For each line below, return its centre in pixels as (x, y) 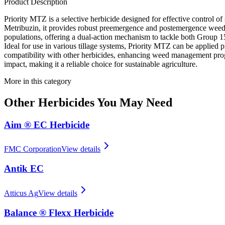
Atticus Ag (21, 193)
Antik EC (24, 169)
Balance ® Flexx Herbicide (59, 212)
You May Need (133, 102)
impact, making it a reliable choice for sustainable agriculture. (101, 64)
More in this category (38, 81)
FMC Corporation (33, 149)
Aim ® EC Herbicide (47, 125)
